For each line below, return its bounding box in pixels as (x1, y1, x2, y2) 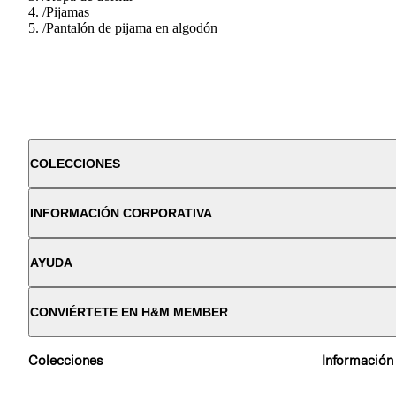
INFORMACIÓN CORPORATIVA (30, 205, 212, 220)
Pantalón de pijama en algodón (46, 19, 217, 35)
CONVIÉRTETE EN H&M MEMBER (30, 304, 228, 319)
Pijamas (46, 4, 89, 19)
